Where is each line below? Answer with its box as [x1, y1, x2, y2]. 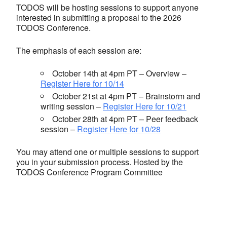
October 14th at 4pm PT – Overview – [52, 67, 186, 80]
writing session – [41, 100, 103, 112]
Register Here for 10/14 [41, 78, 124, 90]
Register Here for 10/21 [103, 100, 186, 112]
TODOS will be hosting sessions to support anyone [16, 2, 199, 14]
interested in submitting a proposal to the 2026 [16, 12, 181, 24]
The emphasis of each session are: [16, 45, 141, 57]
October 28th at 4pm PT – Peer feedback [52, 113, 198, 125]
